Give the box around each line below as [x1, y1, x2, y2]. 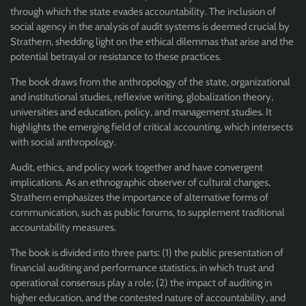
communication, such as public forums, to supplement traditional [10, 206, 285, 219]
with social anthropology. [10, 135, 116, 148]
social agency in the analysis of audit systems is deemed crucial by [10, 20, 290, 33]
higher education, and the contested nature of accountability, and [10, 291, 286, 304]
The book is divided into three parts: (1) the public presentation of [10, 246, 283, 259]
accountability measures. [10, 221, 116, 234]
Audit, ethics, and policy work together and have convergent [10, 161, 263, 173]
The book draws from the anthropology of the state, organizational [10, 75, 290, 88]
